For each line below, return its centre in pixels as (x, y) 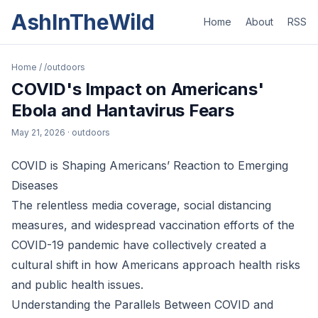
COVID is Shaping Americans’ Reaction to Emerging (150, 165)
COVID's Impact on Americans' (138, 89)
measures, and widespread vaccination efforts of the (153, 225)
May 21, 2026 (38, 132)
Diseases (35, 185)
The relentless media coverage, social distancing (141, 205)
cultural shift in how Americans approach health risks (156, 265)
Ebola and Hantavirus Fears (123, 110)
